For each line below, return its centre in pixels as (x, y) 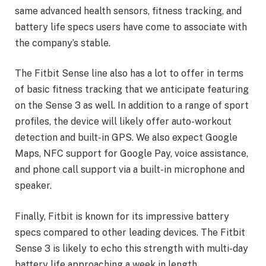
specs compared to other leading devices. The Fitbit (130, 232)
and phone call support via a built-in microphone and (130, 170)
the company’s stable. (63, 43)
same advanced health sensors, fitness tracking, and (128, 11)
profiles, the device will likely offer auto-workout (123, 122)
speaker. (33, 186)
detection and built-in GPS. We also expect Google (126, 138)
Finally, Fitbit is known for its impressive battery (122, 216)
